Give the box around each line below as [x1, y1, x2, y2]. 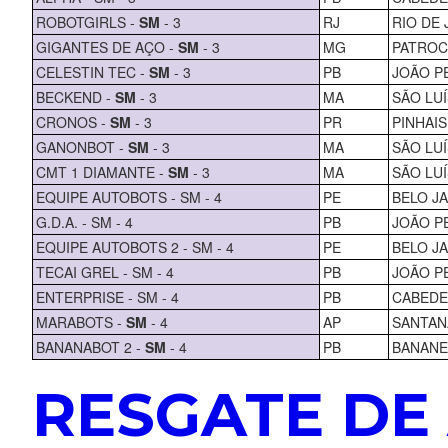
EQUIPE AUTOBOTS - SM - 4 [35, 186, 222, 207]
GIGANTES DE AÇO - [35, 36, 178, 57]
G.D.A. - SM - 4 [35, 211, 133, 232]
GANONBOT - [35, 136, 128, 157]
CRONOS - [35, 111, 110, 132]
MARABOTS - [35, 311, 126, 332]
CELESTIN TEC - [35, 61, 149, 82]
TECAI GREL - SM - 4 [35, 261, 174, 282]
